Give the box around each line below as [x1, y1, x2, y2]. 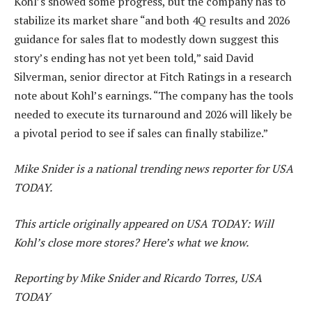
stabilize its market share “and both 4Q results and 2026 [14, 12, 290, 28]
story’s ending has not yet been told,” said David [14, 49, 253, 65]
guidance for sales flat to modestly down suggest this [14, 31, 279, 47]
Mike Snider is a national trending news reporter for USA [14, 161, 293, 177]
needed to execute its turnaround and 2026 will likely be [14, 106, 292, 122]
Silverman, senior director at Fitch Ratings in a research [14, 68, 292, 84]
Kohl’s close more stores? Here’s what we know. [14, 234, 249, 250]
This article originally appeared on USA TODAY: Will [14, 215, 274, 231]
